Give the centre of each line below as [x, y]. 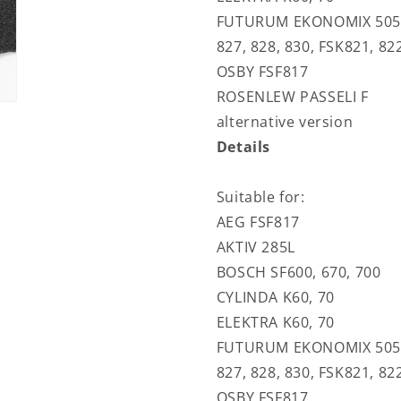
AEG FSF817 [258, 222]
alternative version [285, 122]
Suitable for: [260, 197]
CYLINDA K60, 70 [275, 298]
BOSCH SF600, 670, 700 [299, 273]
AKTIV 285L [256, 247]
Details [243, 147]
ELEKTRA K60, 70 [275, 323]
